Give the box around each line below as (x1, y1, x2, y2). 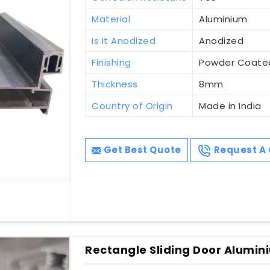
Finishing (92, 56, 131, 69)
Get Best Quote (101, 143, 181, 157)
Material (92, 13, 131, 26)
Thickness (92, 78, 138, 91)
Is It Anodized (92, 34, 156, 48)
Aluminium (199, 13, 248, 26)
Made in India (199, 99, 262, 113)
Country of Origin (92, 99, 173, 113)
